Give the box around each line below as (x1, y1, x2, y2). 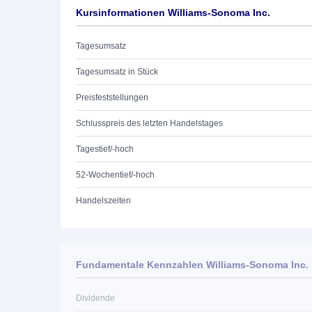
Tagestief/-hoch (76, 144, 134, 154)
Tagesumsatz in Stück (76, 67, 158, 77)
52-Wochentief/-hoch (76, 170, 155, 180)
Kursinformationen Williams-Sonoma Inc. (76, 7, 270, 18)
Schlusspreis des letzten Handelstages (76, 118, 223, 128)
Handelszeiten (76, 196, 131, 205)
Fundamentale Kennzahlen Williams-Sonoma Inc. (76, 259, 309, 270)
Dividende (76, 293, 115, 303)
